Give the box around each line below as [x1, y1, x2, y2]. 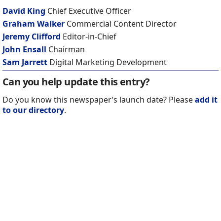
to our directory [2, 105, 64, 116]
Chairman [48, 44, 85, 55]
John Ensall [2, 44, 46, 55]
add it [195, 94, 218, 106]
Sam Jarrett [2, 57, 47, 68]
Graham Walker [2, 18, 65, 30]
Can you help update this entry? [2, 75, 150, 89]
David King [2, 5, 45, 17]
